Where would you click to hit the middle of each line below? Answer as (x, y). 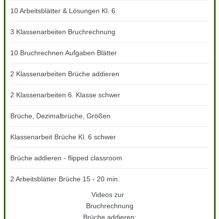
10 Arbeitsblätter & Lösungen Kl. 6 (63, 11)
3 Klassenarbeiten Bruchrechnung (63, 32)
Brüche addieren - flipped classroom (66, 158)
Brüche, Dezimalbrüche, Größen (60, 116)
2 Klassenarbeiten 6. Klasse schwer (65, 95)
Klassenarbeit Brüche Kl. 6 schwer (63, 137)
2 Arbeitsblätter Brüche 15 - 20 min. (65, 179)
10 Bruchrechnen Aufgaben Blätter (63, 53)
